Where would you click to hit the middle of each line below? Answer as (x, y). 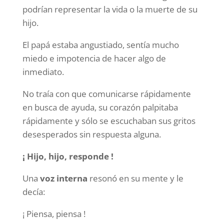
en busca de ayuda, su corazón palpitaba (100, 107)
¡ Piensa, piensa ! (54, 214)
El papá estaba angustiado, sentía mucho (100, 45)
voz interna (63, 178)
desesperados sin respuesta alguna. (94, 134)
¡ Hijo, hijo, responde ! (68, 156)
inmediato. (43, 72)
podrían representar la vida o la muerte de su (110, 9)
